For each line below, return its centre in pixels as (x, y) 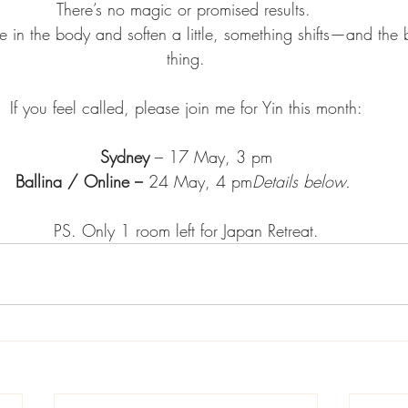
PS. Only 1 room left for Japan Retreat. (186, 230)
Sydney (127, 156)
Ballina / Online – (79, 181)
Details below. (301, 181)
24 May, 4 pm (198, 181)
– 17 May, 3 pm (213, 156)
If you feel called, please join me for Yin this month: (186, 107)
